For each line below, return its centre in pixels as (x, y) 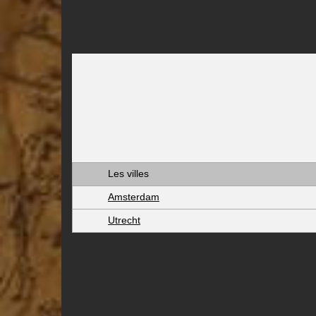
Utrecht (124, 220)
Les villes (128, 174)
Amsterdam (134, 197)
